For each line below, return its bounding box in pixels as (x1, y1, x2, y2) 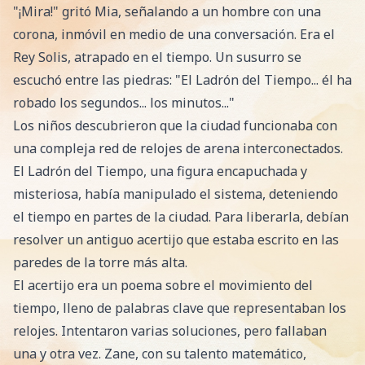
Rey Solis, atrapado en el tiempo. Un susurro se (13, 48, 301, 66)
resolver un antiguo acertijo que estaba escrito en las (13, 231, 339, 248)
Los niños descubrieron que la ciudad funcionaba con (13, 117, 337, 134)
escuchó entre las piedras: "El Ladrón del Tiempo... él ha (13, 71, 352, 89)
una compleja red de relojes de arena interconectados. (13, 139, 343, 157)
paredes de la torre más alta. (13, 253, 187, 271)
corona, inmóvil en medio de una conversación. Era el (13, 25, 335, 43)
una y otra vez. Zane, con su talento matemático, (13, 345, 306, 363)
